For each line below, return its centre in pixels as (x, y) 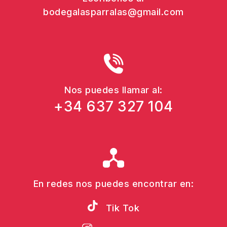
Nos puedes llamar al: (113, 90)
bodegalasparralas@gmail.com (113, 12)
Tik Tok (122, 208)
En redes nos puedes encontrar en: (113, 184)
